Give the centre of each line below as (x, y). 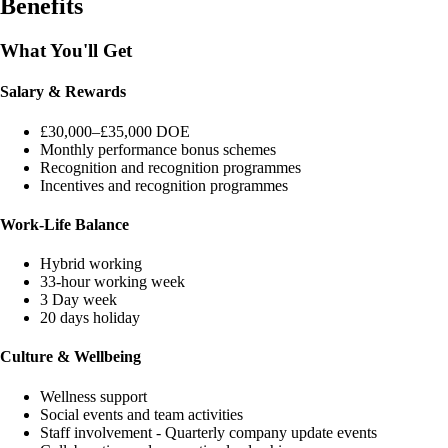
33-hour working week (112, 282)
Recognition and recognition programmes (170, 167)
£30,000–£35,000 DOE (115, 131)
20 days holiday (90, 318)
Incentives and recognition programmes (164, 185)
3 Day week (78, 300)
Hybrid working (91, 264)
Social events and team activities (141, 414)
